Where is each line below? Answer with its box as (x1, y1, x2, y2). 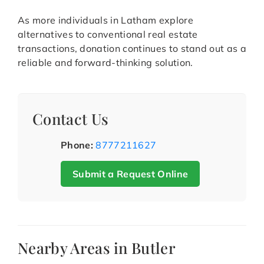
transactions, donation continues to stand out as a (18, 42, 247, 55)
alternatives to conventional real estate (18, 28, 198, 41)
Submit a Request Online (72, 168, 189, 180)
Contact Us (32, 108, 109, 129)
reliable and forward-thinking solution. (18, 57, 193, 69)
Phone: (61, 139, 93, 151)
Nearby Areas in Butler (18, 237, 176, 258)
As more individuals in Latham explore (18, 14, 193, 27)
